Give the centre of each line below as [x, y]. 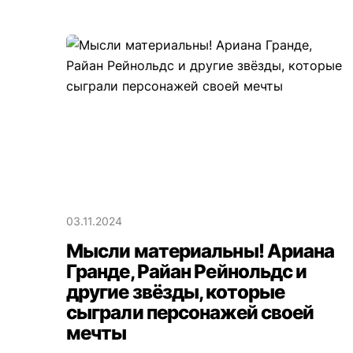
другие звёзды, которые [176, 292]
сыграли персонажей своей [190, 313]
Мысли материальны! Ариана [201, 251]
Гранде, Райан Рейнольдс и [187, 272]
